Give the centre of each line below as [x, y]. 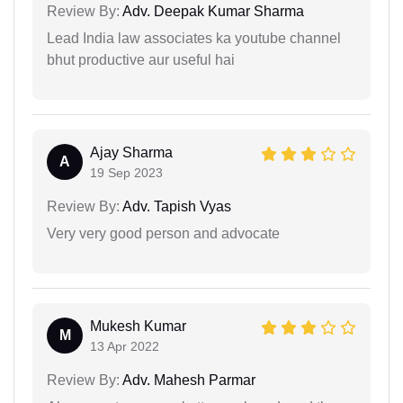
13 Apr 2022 [125, 346]
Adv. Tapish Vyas [175, 206]
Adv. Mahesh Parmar [188, 380]
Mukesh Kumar [138, 326]
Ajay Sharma [131, 152]
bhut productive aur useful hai [141, 59]
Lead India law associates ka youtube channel [194, 38]
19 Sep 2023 [126, 172]
